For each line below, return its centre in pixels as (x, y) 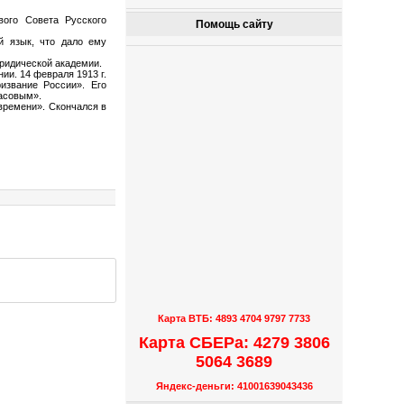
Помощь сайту (234, 25)
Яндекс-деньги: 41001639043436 (234, 386)
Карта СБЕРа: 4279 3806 (234, 342)
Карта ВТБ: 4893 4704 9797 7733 (234, 319)
